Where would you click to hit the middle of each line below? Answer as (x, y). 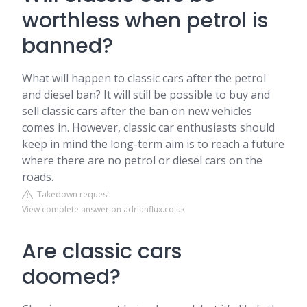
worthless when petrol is (145, 21)
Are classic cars (102, 251)
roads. (38, 177)
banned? (67, 46)
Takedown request (71, 194)
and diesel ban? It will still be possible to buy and (146, 95)
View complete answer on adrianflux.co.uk (103, 209)
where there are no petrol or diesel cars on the (142, 160)
